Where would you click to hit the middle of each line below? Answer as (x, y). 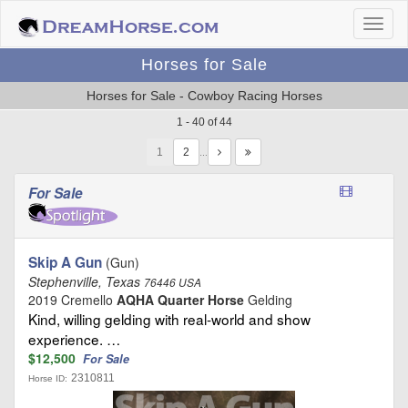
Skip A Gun (65, 262)
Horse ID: (48, 378)
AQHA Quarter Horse (180, 299)
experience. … (74, 338)
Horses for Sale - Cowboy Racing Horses (204, 96)
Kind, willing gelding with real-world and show (169, 318)
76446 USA (173, 282)
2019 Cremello (72, 299)
